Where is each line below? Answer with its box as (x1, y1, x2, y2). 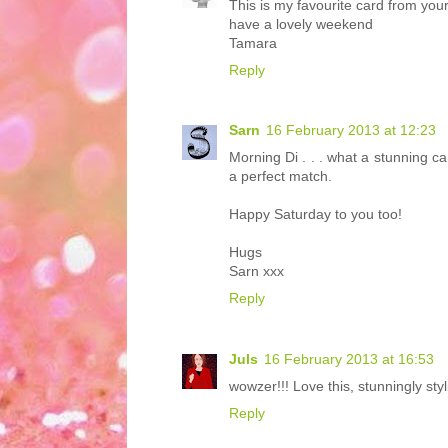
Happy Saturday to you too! (229, 206, 402, 223)
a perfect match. (229, 168, 332, 185)
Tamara (229, 34, 277, 51)
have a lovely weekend (229, 15, 373, 32)
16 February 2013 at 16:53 (264, 350, 434, 367)
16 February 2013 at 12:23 (266, 122, 436, 139)
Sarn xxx (229, 263, 284, 280)
